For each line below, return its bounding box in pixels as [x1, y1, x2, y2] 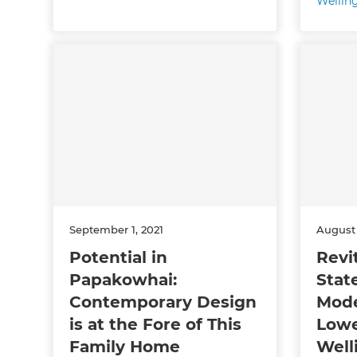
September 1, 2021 [69, 222, 164, 236]
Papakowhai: [69, 269, 178, 289]
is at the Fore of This [69, 314, 242, 334]
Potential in [69, 247, 168, 267]
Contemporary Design [69, 292, 257, 312]
